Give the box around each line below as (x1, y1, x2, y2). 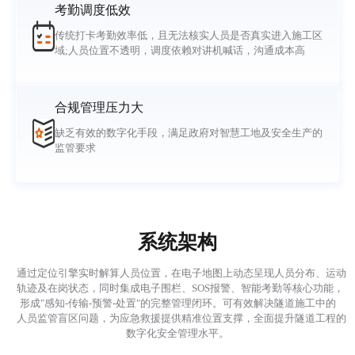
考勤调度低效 (54, 2, 131, 17)
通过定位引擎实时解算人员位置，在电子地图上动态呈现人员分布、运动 (17, 267, 347, 279)
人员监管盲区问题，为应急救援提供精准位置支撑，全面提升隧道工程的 (17, 312, 347, 324)
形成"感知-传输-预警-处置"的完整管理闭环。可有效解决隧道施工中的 (19, 297, 336, 309)
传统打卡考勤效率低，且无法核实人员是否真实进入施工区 (54, 29, 323, 41)
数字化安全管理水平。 (126, 327, 229, 339)
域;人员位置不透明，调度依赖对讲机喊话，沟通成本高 (54, 44, 305, 56)
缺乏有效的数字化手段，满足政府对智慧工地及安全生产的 (54, 127, 323, 139)
